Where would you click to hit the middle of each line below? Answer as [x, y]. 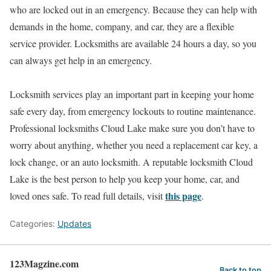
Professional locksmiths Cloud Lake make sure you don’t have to [132, 128]
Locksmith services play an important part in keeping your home [132, 94]
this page [183, 196]
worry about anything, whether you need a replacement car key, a [134, 145]
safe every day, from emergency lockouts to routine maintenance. [133, 111]
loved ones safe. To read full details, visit [87, 196]
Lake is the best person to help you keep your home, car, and [125, 179]
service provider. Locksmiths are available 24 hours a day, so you [133, 43]
